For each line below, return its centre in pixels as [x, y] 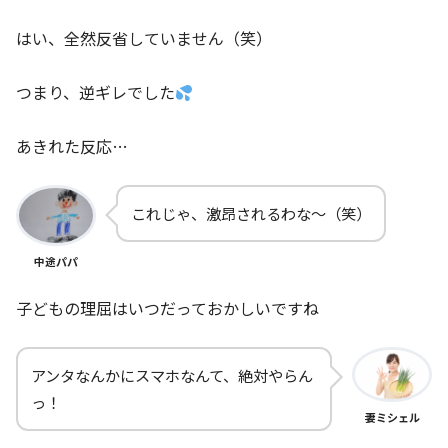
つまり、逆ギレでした [95, 92]
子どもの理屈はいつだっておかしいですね [167, 308]
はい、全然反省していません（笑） [144, 38]
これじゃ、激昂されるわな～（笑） [251, 213]
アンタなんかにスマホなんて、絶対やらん [172, 375]
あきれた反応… [72, 146]
